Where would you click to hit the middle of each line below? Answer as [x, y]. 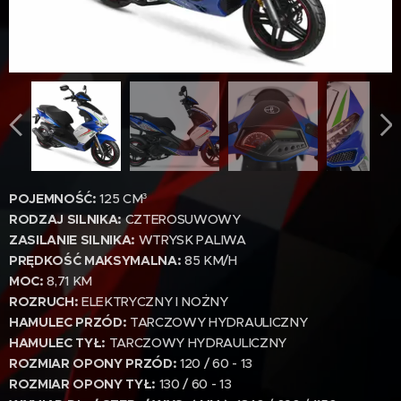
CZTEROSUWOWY [181, 220]
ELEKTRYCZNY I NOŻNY [153, 302]
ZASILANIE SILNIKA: [74, 240]
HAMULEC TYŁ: [58, 343]
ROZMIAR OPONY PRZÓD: [93, 364]
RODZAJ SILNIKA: [66, 220]
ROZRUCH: [44, 302]
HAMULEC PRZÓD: [68, 323]
